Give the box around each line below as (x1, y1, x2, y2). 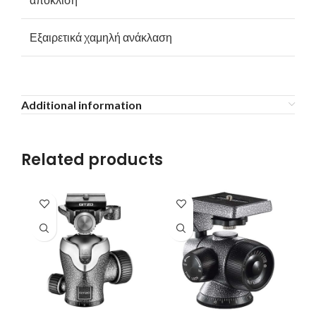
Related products (21, 148, 163, 171)
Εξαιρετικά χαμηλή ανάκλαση (30, 30, 172, 44)
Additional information (21, 97, 142, 111)
